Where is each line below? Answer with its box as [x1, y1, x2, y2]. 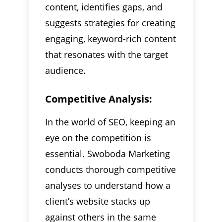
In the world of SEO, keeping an [45, 115, 176, 128]
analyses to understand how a [45, 179, 171, 191]
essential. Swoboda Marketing [45, 147, 170, 160]
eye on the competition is [45, 131, 152, 144]
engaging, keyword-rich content [45, 32, 176, 45]
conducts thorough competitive [45, 163, 176, 175]
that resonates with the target [45, 48, 168, 60]
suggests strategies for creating [45, 16, 176, 29]
